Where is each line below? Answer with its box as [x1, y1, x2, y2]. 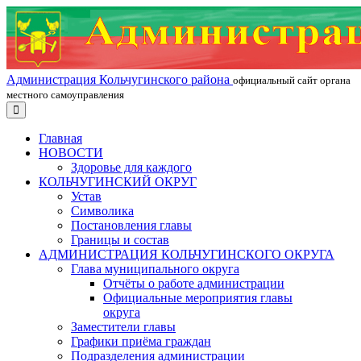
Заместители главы [71, 320, 176, 334]
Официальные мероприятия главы [103, 291, 293, 305]
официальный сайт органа [233, 74, 351, 86]
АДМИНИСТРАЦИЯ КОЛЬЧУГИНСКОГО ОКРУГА [39, 247, 334, 261]
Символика [71, 204, 134, 218]
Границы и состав [71, 233, 169, 247]
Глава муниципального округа [71, 262, 239, 276]
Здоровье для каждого [71, 160, 192, 174]
